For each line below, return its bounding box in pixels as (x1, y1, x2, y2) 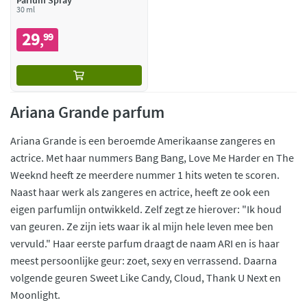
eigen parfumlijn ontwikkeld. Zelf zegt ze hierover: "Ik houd (10, 202, 282, 217)
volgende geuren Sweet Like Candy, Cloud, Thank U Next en (10, 271, 281, 285)
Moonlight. (10, 288, 60, 302)
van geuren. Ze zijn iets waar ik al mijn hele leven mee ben (10, 219, 273, 234)
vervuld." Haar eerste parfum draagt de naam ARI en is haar (10, 236, 280, 251)
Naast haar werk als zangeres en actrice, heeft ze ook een (10, 185, 270, 199)
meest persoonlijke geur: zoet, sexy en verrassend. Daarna (10, 254, 277, 268)
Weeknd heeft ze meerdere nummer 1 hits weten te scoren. (10, 168, 280, 182)
